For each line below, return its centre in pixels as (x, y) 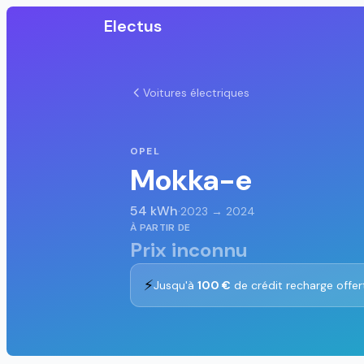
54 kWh (154, 211)
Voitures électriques (196, 93)
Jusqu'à (175, 286)
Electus (133, 26)
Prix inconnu (189, 250)
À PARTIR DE (160, 228)
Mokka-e (191, 180)
